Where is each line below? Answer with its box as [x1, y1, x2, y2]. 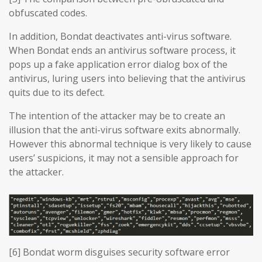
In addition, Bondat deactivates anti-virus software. [9, 30, 232, 43]
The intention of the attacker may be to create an [9, 109, 225, 122]
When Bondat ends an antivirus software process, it [9, 44, 236, 57]
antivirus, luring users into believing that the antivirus [9, 72, 246, 85]
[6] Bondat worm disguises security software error [9, 245, 230, 258]
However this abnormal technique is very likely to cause [9, 137, 251, 150]
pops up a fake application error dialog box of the [9, 58, 227, 71]
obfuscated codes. [9, 6, 87, 19]
